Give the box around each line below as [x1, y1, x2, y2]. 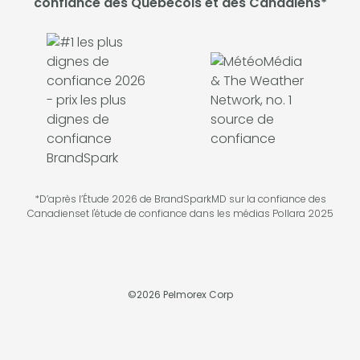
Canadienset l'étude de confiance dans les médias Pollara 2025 [27, 206, 333, 220]
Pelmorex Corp [160, 287, 233, 301]
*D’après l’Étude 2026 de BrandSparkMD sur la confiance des [34, 191, 326, 206]
